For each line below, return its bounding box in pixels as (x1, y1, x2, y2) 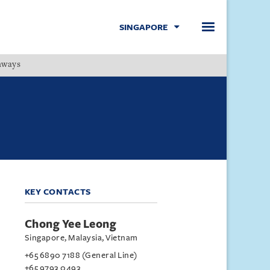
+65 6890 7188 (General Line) (24, 251, 137, 260)
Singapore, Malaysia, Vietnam (24, 233, 138, 242)
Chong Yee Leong (24, 218, 117, 230)
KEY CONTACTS (24, 187, 91, 196)
